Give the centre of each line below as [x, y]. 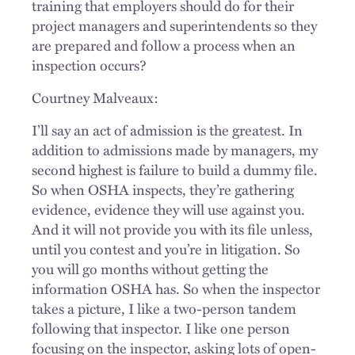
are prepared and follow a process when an [164, 45]
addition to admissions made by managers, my [175, 149]
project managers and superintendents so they [174, 25]
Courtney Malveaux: [95, 97]
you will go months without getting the [150, 268]
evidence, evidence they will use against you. [168, 209]
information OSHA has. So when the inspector [176, 288]
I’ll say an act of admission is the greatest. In [167, 130]
